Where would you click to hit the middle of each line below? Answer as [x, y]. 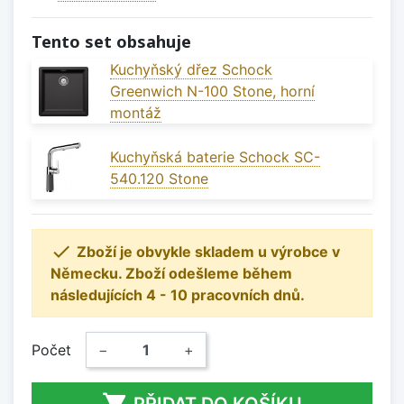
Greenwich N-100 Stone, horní [212, 92]
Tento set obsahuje [111, 42]
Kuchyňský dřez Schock [191, 70]
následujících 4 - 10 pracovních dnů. [178, 295]
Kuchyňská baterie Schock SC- [215, 156]
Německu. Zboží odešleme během [171, 274]
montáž [136, 113]
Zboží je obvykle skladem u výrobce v [208, 252]
